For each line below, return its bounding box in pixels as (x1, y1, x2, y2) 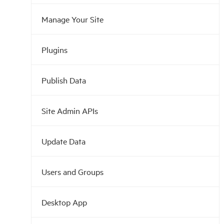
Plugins (41, 44, 67, 55)
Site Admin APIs (41, 105, 98, 116)
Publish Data (41, 74, 86, 85)
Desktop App (41, 196, 87, 207)
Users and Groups (41, 166, 103, 177)
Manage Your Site (41, 13, 103, 24)
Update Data (41, 135, 85, 146)
